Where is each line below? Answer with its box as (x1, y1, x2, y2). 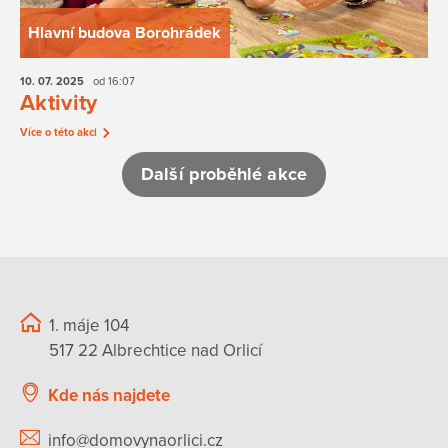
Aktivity (20, 90, 98, 117)
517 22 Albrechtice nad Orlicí (49, 339, 262, 361)
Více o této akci (20, 125, 97, 139)
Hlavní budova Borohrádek (28, 22, 222, 43)
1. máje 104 (49, 314, 129, 336)
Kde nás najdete (48, 384, 170, 406)
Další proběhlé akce (141, 163, 307, 186)
